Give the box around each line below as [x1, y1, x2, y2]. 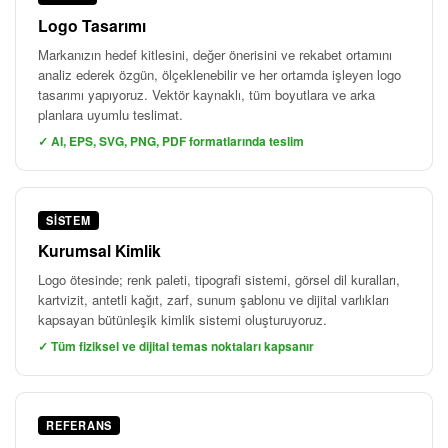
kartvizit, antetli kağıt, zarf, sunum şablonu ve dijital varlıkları [38, 289, 389, 309]
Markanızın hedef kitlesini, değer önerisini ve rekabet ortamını [38, 44, 392, 64]
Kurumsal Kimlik [38, 238, 161, 262]
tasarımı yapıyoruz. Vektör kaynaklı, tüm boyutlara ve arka [38, 84, 375, 104]
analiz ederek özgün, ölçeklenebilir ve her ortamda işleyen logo [38, 64, 401, 84]
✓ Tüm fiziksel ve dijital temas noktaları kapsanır [38, 336, 314, 355]
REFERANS [46, 417, 113, 433]
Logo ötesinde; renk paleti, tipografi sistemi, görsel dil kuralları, [38, 269, 400, 289]
